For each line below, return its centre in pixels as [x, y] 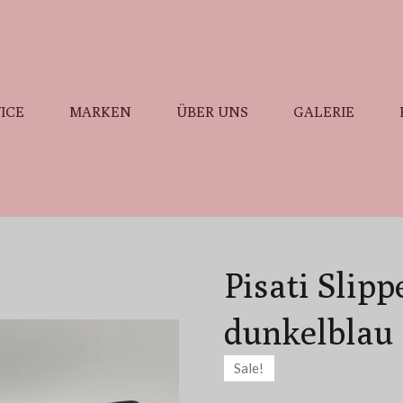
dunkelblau [309, 332]
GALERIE [324, 112]
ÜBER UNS [213, 112]
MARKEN [101, 112]
